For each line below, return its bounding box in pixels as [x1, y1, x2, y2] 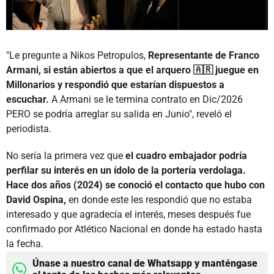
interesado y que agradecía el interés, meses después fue [6, 209, 251, 221]
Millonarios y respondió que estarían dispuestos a [6, 79, 224, 91]
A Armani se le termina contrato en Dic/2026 [49, 94, 243, 106]
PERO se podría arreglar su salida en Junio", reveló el [6, 108, 232, 120]
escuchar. [6, 94, 49, 106]
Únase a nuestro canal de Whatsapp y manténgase [32, 257, 257, 270]
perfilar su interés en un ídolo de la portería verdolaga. [6, 165, 246, 177]
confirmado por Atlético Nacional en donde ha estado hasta [6, 223, 262, 235]
